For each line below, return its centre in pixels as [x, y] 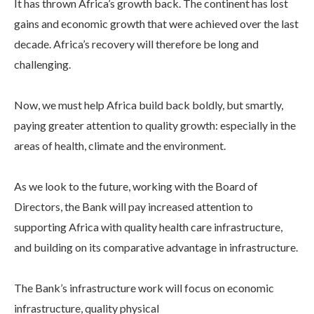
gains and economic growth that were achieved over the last [156, 23]
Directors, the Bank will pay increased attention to [134, 206]
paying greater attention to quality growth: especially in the [155, 125]
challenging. [42, 64]
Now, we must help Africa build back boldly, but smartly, [149, 104]
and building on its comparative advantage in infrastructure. [156, 247]
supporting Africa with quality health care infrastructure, [148, 226]
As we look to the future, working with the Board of [136, 186]
